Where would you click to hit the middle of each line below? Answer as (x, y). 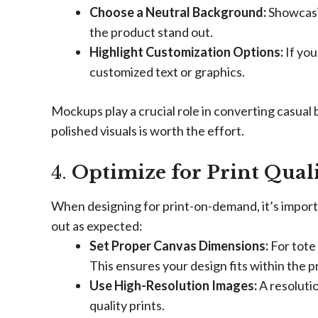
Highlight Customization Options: (186, 52)
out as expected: (97, 226)
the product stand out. (151, 32)
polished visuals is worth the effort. (148, 131)
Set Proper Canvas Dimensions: (179, 246)
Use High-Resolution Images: (173, 285)
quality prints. (127, 305)
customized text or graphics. (167, 72)
